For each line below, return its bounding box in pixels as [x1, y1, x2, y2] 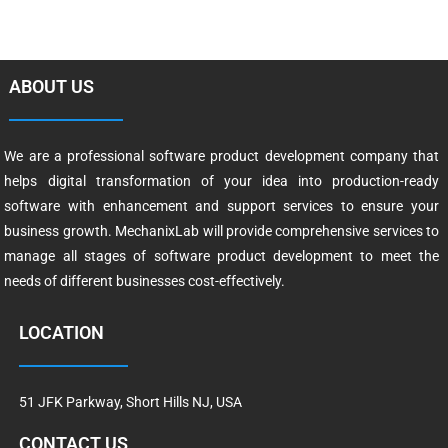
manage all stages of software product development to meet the [4, 247, 440, 264]
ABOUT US [8, 75, 94, 97]
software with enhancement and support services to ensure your [4, 197, 440, 214]
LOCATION [18, 321, 104, 343]
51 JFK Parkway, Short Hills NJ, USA [18, 393, 242, 410]
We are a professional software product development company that [4, 147, 440, 164]
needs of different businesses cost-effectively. [4, 272, 286, 289]
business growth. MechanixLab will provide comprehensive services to [4, 222, 440, 239]
